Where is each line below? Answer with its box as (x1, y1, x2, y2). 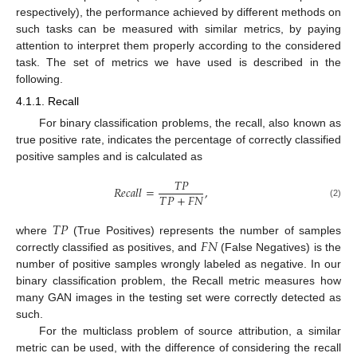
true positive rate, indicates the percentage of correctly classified (16, 132, 341, 146)
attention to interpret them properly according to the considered (16, 38, 341, 52)
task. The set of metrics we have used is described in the (16, 55, 341, 69)
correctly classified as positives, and (16, 241, 201, 254)
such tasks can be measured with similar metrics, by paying (16, 22, 341, 35)
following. (16, 72, 63, 85)
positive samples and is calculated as (16, 149, 202, 163)
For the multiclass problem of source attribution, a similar (38, 324, 341, 338)
